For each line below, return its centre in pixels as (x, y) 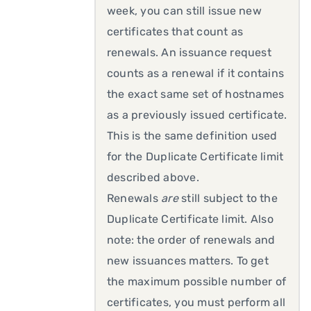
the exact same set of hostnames (196, 94)
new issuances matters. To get (188, 261)
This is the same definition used (192, 136)
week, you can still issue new (184, 11)
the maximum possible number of (197, 281)
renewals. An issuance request (189, 52)
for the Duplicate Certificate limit (195, 157)
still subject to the (228, 198)
